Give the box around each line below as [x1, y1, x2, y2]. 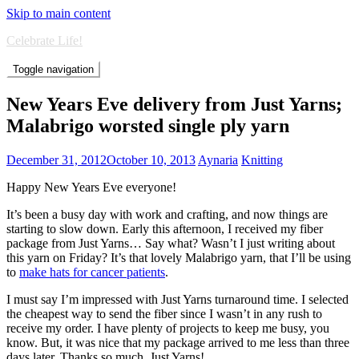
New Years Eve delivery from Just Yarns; [6, 93, 342, 115]
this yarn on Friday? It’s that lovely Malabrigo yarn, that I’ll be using [6, 250, 351, 264]
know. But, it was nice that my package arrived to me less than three [6, 335, 349, 349]
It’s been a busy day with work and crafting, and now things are [6, 207, 328, 221]
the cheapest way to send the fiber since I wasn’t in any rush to [6, 306, 322, 321]
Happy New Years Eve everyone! [6, 179, 176, 194]
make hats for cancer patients [19, 264, 165, 279]
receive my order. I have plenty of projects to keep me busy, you [6, 321, 329, 335]
